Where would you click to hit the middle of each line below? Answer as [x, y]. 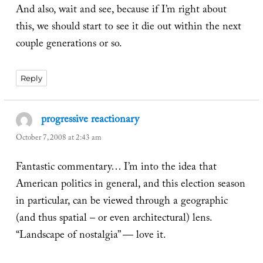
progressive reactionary [90, 120]
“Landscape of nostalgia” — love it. [91, 237]
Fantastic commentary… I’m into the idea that [116, 168]
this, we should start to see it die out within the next [128, 28]
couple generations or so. [69, 45]
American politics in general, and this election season [130, 186]
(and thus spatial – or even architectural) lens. [114, 220]
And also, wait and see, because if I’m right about [121, 11]
